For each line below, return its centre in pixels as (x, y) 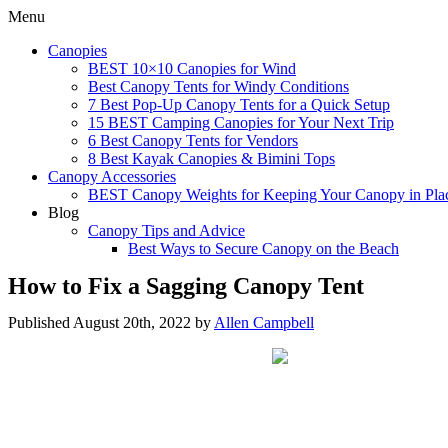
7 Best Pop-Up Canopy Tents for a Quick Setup (239, 104)
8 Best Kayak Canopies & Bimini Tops (211, 158)
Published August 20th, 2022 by (111, 322)
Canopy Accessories (112, 176)
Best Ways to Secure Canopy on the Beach (263, 248)
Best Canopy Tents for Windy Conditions (218, 86)
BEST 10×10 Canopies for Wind (192, 68)
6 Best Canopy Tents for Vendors (193, 140)
